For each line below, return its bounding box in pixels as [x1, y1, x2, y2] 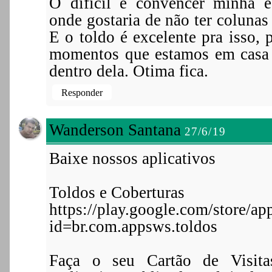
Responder [61, 87, 103, 98]
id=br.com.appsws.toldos [49, 217, 217, 236]
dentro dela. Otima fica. [49, 62, 208, 80]
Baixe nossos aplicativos [49, 149, 216, 168]
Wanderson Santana [49, 121, 181, 139]
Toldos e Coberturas [49, 183, 185, 202]
